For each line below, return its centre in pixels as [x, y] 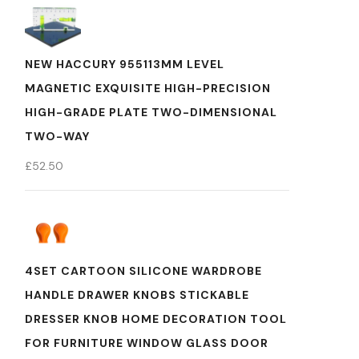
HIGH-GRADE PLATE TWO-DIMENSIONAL [151, 112]
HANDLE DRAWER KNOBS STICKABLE [137, 295]
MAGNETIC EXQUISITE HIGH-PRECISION [148, 88]
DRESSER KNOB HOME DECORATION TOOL [156, 319]
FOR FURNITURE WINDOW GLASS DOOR [147, 343]
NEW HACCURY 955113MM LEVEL [125, 64]
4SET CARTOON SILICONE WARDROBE [143, 271]
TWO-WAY [57, 136]
